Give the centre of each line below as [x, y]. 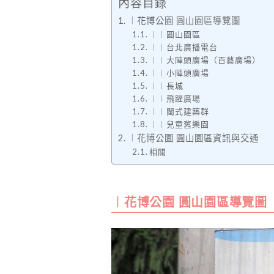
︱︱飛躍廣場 [175, 98]
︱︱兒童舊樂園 [180, 124]
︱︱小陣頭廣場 [180, 72]
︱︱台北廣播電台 [184, 47]
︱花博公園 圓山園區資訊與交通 [193, 138]
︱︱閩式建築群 [180, 111]
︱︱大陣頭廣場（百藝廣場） [205, 60]
